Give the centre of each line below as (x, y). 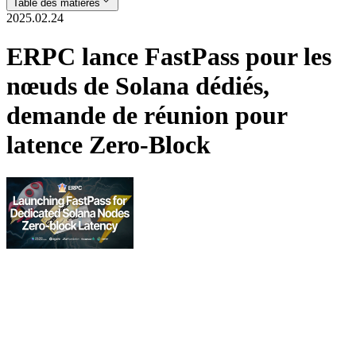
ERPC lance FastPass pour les (169, 57)
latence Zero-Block (108, 145)
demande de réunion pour (147, 116)
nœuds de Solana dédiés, (138, 86)
